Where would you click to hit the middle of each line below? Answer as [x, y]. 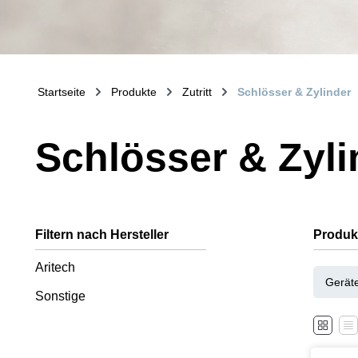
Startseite [61, 92]
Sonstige [60, 296]
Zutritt [197, 92]
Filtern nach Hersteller [102, 235]
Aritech [55, 267]
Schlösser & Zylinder [294, 92]
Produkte [133, 92]
